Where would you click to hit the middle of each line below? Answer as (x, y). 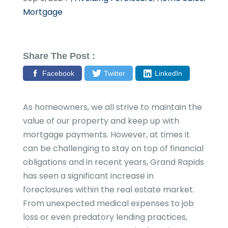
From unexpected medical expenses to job (108, 203)
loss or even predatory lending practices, (105, 217)
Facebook (58, 73)
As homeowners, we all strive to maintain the (112, 107)
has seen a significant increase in (88, 176)
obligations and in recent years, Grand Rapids (113, 162)
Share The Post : (59, 56)
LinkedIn (168, 73)
